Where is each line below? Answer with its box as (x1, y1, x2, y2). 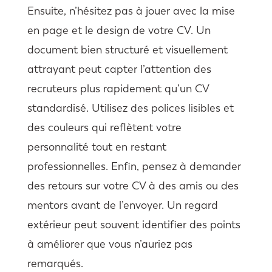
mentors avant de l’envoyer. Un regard (27, 198, 218, 212)
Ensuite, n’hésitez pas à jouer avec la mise (27, 4, 235, 18)
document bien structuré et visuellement (27, 42, 228, 56)
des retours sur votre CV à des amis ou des (27, 178, 239, 192)
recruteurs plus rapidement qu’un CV (27, 81, 209, 95)
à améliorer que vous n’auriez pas (27, 237, 192, 251)
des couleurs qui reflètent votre (27, 120, 182, 134)
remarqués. (27, 256, 83, 270)
